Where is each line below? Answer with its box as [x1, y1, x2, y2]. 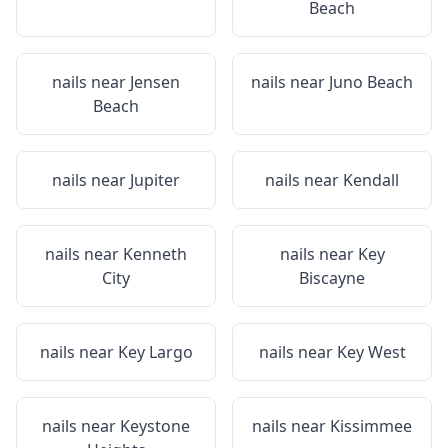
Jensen [130, 71, 180, 93]
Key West [336, 341, 406, 363]
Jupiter [130, 169, 180, 191]
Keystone [120, 415, 190, 437]
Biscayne [299, 267, 365, 289]
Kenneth [123, 243, 187, 265]
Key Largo [117, 341, 193, 363]
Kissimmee [330, 415, 412, 437]
